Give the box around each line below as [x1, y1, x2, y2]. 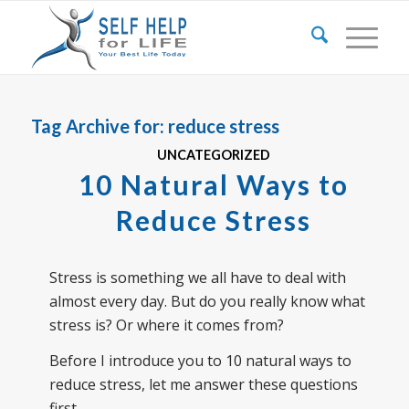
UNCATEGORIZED [156, 147, 270, 163]
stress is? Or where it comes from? [48, 314, 284, 335]
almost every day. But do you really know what [48, 290, 365, 311]
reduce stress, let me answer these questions [48, 374, 358, 395]
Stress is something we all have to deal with [48, 267, 346, 288]
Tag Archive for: [30, 115, 168, 137]
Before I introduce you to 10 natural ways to [48, 351, 351, 372]
